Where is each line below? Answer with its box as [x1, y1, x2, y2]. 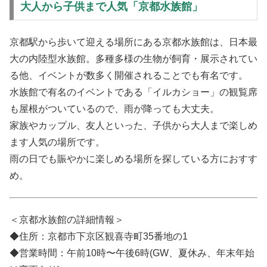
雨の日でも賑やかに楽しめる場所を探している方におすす [10, 153, 257, 164]
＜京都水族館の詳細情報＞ [10, 215, 124, 225]
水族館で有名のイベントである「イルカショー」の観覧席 [10, 86, 257, 97]
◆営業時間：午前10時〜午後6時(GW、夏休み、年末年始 [10, 248, 254, 259]
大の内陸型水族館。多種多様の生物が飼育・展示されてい [10, 53, 257, 64]
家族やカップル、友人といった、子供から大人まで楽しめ [10, 120, 257, 131]
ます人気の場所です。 [10, 136, 105, 147]
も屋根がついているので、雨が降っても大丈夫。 [10, 103, 219, 114]
